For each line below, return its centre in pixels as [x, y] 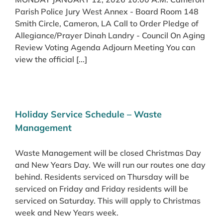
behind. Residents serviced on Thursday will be [102, 176]
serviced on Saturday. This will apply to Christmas [108, 200]
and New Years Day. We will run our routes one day [110, 165]
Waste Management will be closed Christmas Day [108, 153]
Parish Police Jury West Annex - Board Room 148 [107, 11]
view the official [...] [51, 59]
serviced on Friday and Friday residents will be [102, 188]
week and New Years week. [67, 212]
